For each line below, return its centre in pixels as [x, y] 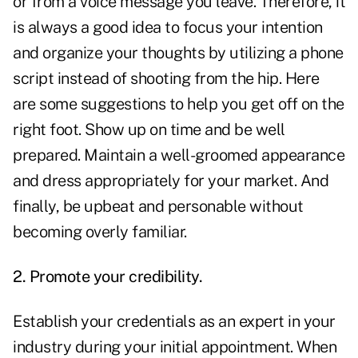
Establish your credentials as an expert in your [174, 322]
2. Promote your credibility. [107, 277]
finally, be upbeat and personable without [158, 207]
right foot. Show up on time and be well [149, 130]
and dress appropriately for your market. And [171, 181]
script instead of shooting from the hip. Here [166, 79]
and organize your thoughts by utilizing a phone [178, 53]
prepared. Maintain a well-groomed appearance [179, 155]
